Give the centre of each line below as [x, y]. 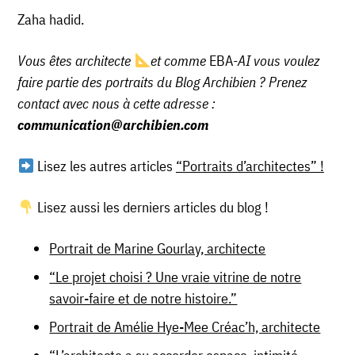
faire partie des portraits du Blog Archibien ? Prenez [162, 82]
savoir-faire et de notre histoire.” [143, 299]
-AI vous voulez [276, 61]
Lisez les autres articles [105, 166]
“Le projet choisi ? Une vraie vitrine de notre [176, 277]
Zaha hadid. [51, 20]
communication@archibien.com [113, 125]
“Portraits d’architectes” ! [250, 166]
